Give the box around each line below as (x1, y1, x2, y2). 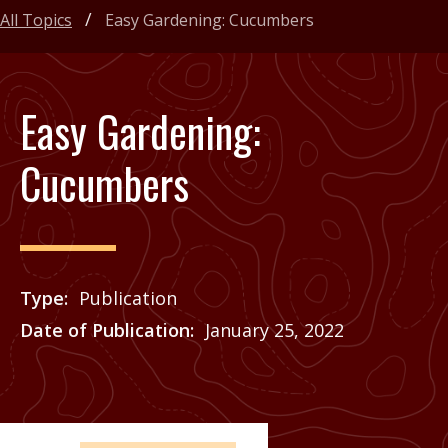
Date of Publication (20, 318, 190, 343)
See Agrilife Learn (77, 350, 228, 375)
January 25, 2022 (205, 318, 344, 343)
